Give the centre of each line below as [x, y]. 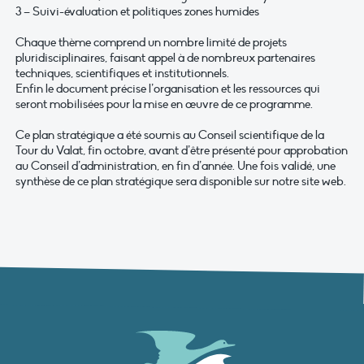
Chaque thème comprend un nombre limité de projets [151, 43]
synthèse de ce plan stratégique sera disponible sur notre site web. [181, 182]
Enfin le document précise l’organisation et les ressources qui [168, 89]
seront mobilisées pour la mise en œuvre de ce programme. [164, 104]
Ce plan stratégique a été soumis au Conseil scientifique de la [170, 135]
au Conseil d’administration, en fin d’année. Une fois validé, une [175, 166]
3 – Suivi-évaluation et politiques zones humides [137, 12]
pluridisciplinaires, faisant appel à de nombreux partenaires [165, 58]
